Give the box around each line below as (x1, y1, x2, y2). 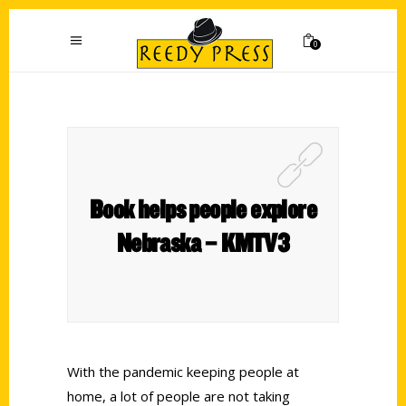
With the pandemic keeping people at (67, 362, 299, 381)
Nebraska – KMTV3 (116, 226, 290, 258)
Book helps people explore (90, 192, 316, 225)
